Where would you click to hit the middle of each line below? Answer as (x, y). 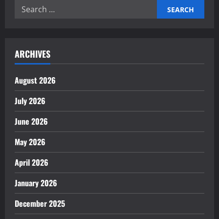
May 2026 (30, 142)
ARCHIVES (33, 54)
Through (72, 8)
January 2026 (36, 183)
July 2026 (30, 101)
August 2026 (35, 80)
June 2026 (31, 121)
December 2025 (40, 204)
